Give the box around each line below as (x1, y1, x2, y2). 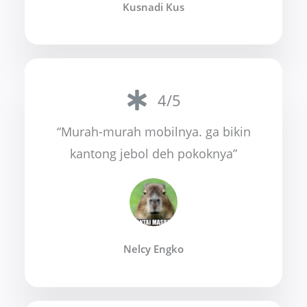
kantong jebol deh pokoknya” (70, 145, 237, 162)
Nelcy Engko (123, 242, 184, 256)
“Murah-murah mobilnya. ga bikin (56, 123, 251, 140)
